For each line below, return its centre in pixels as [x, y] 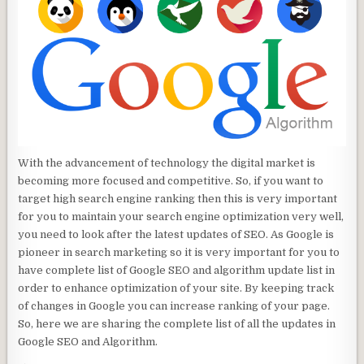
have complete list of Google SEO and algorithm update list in [177, 270]
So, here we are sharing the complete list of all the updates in [177, 323]
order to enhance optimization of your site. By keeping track [176, 288]
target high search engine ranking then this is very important [178, 198]
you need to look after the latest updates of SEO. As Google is [176, 234]
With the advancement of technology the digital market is [167, 162]
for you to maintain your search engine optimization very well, [181, 216]
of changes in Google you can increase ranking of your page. [174, 305]
